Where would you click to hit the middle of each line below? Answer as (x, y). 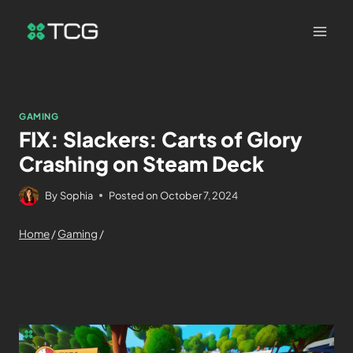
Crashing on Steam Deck (141, 163)
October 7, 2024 (199, 195)
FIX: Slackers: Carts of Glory (161, 139)
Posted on (134, 195)
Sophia (77, 195)
